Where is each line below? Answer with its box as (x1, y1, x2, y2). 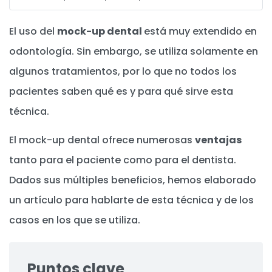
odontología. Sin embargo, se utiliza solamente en (9, 44, 258, 58)
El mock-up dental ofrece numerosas (9, 132, 195, 147)
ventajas (195, 132, 242, 147)
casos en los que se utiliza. (9, 212, 140, 227)
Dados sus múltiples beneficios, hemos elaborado (9, 172, 256, 187)
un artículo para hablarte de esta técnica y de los (9, 192, 254, 207)
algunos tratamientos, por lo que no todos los (9, 64, 237, 78)
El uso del (9, 24, 57, 38)
